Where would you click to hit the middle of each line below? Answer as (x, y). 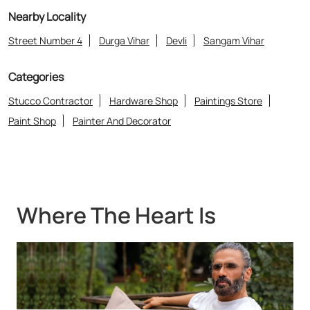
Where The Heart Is (116, 215)
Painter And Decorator (122, 120)
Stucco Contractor (51, 100)
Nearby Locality (47, 16)
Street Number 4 (45, 40)
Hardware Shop (144, 100)
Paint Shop (32, 120)
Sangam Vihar (234, 40)
